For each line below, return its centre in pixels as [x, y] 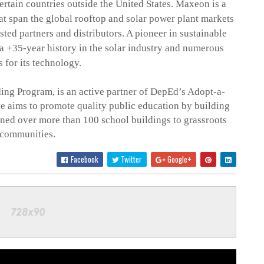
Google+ [178, 159]
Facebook [83, 159]
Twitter [130, 159]
